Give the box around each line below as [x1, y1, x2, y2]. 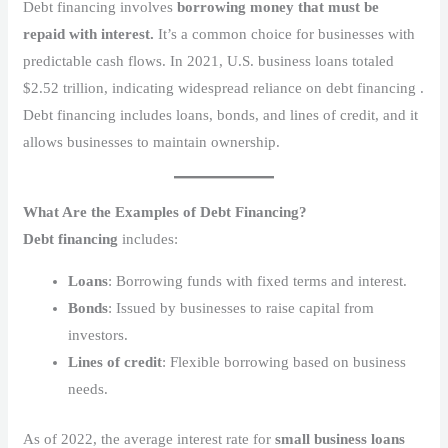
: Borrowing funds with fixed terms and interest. [108, 273, 408, 290]
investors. [68, 327, 129, 344]
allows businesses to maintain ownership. [23, 134, 281, 151]
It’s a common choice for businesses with [158, 26, 416, 43]
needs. [68, 381, 109, 398]
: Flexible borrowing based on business [162, 354, 407, 371]
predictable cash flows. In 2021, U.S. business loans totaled [23, 53, 395, 70]
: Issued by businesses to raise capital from [108, 300, 375, 317]
